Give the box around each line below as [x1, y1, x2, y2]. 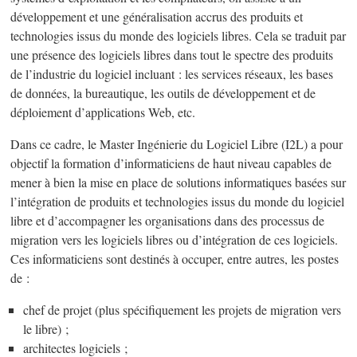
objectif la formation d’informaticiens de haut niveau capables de [10, 155, 332, 173]
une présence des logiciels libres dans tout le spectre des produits [10, 46, 334, 65]
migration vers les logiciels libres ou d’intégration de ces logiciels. [10, 231, 339, 249]
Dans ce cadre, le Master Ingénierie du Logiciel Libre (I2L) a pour [10, 135, 343, 154]
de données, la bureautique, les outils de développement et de [10, 84, 316, 103]
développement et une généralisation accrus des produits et [10, 8, 304, 26]
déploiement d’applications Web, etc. [10, 104, 196, 122]
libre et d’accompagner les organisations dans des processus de [10, 212, 325, 230]
